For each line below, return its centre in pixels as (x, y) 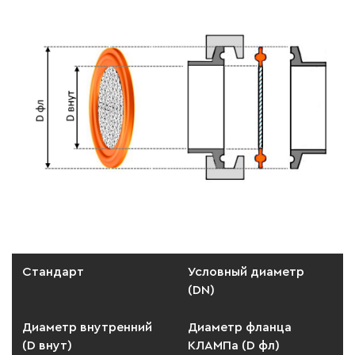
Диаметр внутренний (87, 327)
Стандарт (53, 271)
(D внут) (47, 345)
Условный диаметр (246, 271)
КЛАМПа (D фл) (234, 345)
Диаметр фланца (240, 327)
